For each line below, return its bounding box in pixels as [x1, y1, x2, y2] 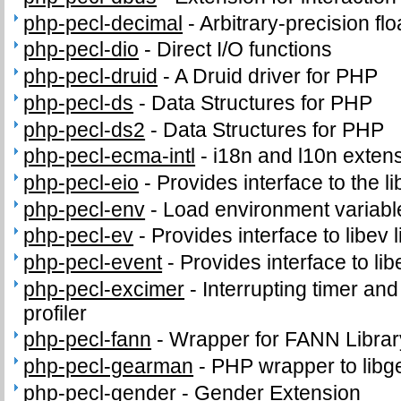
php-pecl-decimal [23, 11, 183, 35]
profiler [23, 301, 88, 325]
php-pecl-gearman [23, 354, 194, 379]
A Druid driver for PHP [175, 64, 379, 89]
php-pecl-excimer [23, 277, 185, 301]
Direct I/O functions [157, 38, 333, 62]
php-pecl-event [23, 250, 163, 274]
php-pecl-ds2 [23, 117, 146, 141]
